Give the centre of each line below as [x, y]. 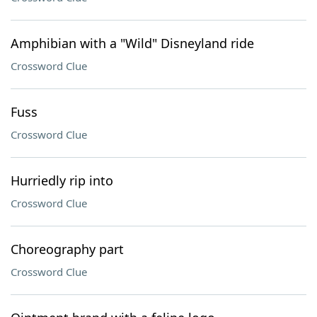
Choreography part [67, 249]
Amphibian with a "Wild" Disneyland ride [132, 43]
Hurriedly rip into [62, 180]
